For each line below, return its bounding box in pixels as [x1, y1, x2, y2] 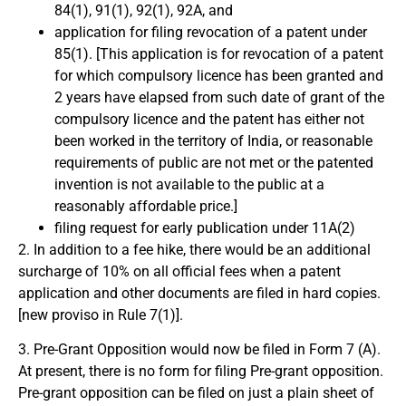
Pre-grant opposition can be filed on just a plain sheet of [18, 384, 374, 402]
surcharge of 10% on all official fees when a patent [18, 262, 341, 280]
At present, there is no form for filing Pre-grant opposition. [18, 362, 383, 381]
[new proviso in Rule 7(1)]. [18, 305, 183, 324]
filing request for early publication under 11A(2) [54, 218, 355, 237]
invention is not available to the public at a [54, 175, 324, 193]
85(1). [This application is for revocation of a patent [54, 44, 383, 63]
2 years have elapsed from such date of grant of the [54, 88, 384, 106]
